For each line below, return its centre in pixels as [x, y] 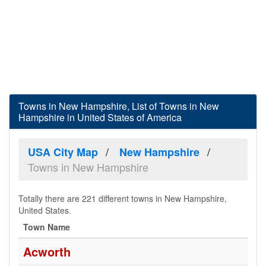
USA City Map [63, 152]
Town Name [47, 227]
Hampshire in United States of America [100, 117]
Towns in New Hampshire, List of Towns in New [119, 106]
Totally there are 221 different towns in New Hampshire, [123, 198]
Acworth [47, 251]
